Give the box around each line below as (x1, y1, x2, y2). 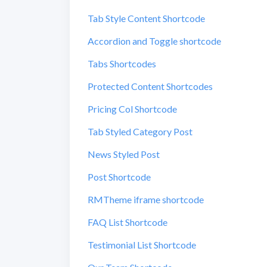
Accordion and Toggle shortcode (88, 35, 221, 46)
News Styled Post (88, 148, 160, 160)
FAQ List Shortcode (88, 216, 167, 228)
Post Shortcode (88, 171, 151, 182)
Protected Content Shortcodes (88, 80, 213, 92)
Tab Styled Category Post (88, 126, 193, 137)
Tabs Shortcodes (88, 58, 156, 69)
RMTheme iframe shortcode (88, 194, 204, 205)
